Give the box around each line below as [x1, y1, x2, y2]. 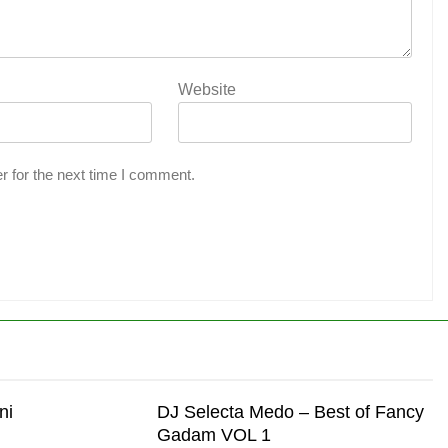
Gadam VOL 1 [156, 424, 271, 445]
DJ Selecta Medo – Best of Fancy [156, 401, 424, 422]
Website [177, 80, 236, 98]
